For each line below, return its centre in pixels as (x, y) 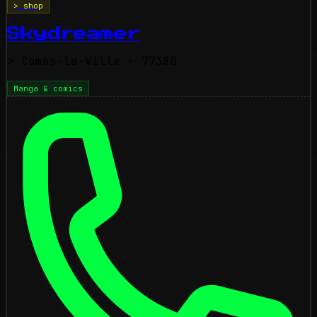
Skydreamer (74, 34)
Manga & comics (48, 88)
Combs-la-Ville (67, 61)
